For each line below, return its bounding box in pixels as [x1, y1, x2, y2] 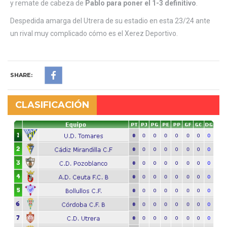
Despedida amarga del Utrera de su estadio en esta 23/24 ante [10, 16, 210, 25]
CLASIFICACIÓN [15, 99, 89, 110]
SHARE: [10, 71, 32, 79]
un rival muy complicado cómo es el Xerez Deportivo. [10, 29, 178, 37]
